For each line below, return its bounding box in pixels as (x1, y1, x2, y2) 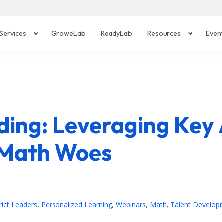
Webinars (115, 200, 146, 210)
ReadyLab (101, 29, 133, 38)
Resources (147, 29, 181, 38)
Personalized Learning (41, 200, 112, 210)
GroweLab (51, 29, 86, 38)
